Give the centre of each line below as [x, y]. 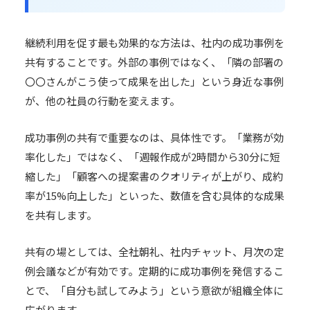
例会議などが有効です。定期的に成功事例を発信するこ [154, 271]
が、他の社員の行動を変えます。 [102, 101]
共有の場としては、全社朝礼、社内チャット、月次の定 [155, 252]
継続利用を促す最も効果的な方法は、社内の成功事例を [155, 43]
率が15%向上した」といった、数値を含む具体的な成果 [155, 195]
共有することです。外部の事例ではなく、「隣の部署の [154, 62]
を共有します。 [61, 215]
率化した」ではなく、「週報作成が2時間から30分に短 [153, 157]
